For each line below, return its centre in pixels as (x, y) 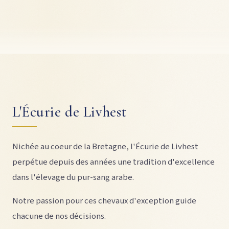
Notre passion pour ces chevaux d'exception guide (104, 201)
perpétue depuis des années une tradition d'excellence (113, 162)
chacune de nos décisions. (59, 216)
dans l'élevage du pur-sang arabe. (73, 177)
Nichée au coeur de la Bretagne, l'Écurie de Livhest (105, 146)
